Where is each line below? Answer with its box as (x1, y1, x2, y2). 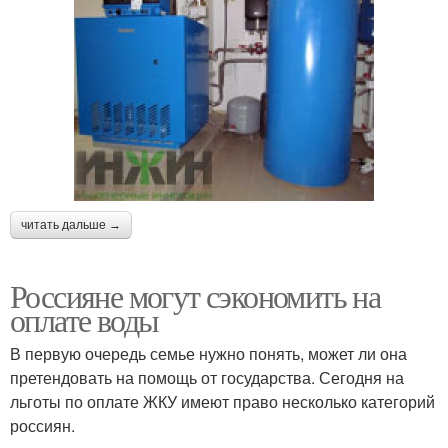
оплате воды (10, 297, 159, 341)
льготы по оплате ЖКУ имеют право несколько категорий (10, 389, 435, 413)
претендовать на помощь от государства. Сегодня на (10, 365, 404, 389)
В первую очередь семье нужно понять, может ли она (10, 341, 407, 365)
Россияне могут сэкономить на (10, 273, 381, 317)
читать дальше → (21, 217, 121, 232)
